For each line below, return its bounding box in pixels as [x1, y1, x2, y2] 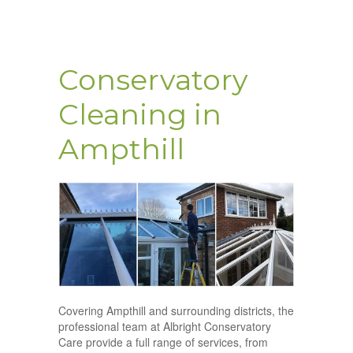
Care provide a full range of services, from [58, 334, 268, 351]
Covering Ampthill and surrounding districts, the [58, 303, 294, 319]
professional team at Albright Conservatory [58, 318, 271, 335]
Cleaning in [58, 97, 221, 132]
